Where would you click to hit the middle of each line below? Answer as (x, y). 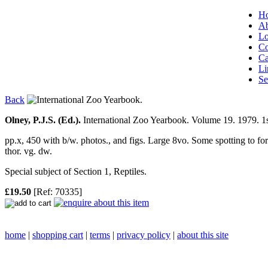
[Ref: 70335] (57, 192)
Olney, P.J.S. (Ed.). (43, 120)
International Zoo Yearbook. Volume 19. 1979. (171, 120)
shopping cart (58, 235)
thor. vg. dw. (28, 151)
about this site (203, 235)
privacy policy (144, 235)
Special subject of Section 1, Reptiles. (76, 171)
